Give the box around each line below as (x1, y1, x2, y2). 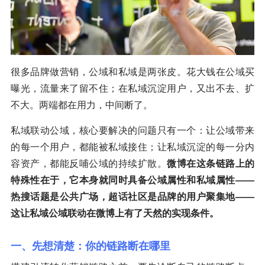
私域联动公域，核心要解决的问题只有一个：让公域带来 (11, 125, 254, 136)
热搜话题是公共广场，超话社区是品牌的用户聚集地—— (11, 192, 254, 202)
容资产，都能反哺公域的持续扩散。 (11, 159, 167, 169)
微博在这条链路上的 (167, 159, 254, 169)
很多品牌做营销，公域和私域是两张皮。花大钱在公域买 (11, 67, 254, 77)
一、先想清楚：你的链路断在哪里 (11, 240, 170, 253)
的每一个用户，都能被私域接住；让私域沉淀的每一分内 (11, 142, 254, 153)
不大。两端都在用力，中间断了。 (11, 100, 153, 111)
